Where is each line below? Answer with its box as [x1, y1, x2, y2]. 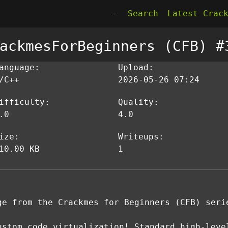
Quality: [118, 97, 159, 107]
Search [128, 9, 158, 18]
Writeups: [118, 132, 164, 141]
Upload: [118, 63, 154, 72]
